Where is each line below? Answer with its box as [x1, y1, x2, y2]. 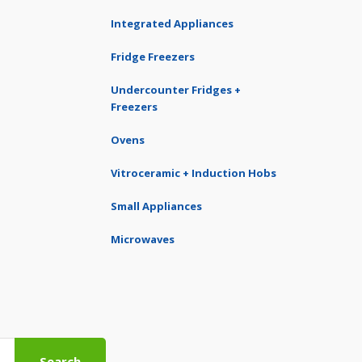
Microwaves [111, 232, 175, 246]
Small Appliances [111, 199, 202, 213]
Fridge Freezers [111, 49, 195, 64]
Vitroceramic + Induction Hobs [111, 166, 276, 180]
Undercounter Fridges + [111, 82, 241, 97]
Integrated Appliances [111, 16, 234, 31]
